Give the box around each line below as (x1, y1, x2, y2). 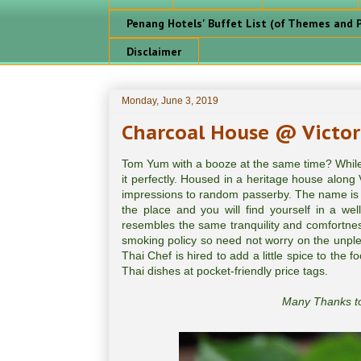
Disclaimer (127, 44, 181, 59)
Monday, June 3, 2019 (122, 95, 218, 107)
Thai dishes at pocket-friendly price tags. (122, 264, 328, 278)
